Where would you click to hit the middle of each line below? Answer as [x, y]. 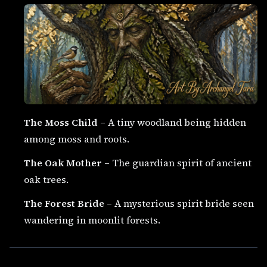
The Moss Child [61, 122]
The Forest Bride [64, 203]
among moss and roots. [77, 139]
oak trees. [46, 179]
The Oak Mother [63, 163]
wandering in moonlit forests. [92, 220]
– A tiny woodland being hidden [172, 122]
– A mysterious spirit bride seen [179, 203]
